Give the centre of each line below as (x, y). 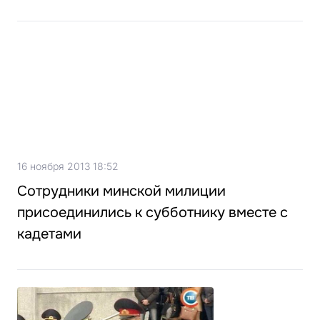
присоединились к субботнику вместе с (152, 212)
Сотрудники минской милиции (121, 191)
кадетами (49, 234)
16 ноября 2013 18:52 (68, 166)
